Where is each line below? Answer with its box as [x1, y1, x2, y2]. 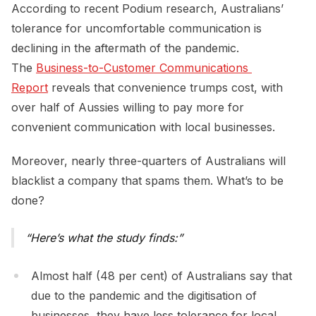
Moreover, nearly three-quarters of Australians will [11, 153, 286, 168]
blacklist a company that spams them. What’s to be [11, 173, 284, 188]
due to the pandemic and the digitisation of [31, 288, 257, 303]
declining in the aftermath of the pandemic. [11, 40, 239, 55]
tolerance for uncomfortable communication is [11, 20, 262, 35]
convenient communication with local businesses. [11, 119, 279, 134]
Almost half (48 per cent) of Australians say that [31, 268, 292, 283]
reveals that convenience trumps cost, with [48, 80, 283, 95]
